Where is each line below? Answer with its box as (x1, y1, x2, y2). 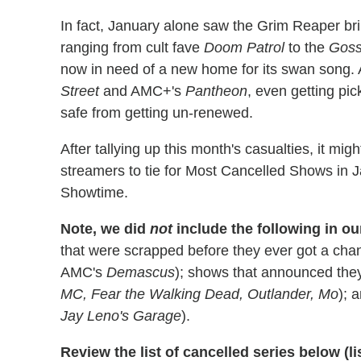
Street (60, 82, 99, 99)
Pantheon (185, 82, 247, 99)
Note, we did (60, 220, 150, 237)
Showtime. (60, 184, 128, 201)
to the (284, 39, 329, 56)
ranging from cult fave (60, 39, 204, 56)
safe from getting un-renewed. (60, 104, 253, 121)
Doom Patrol (204, 39, 284, 56)
